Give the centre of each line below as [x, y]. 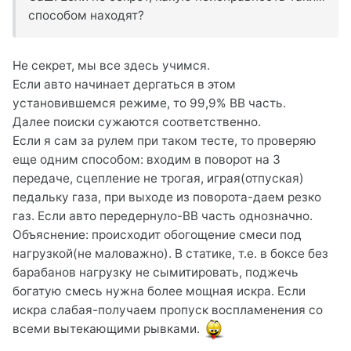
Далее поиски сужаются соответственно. [137, 121]
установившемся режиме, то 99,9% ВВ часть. [149, 103]
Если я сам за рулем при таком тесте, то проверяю [165, 140]
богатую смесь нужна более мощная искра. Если [159, 291]
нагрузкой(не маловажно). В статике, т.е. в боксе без [170, 253]
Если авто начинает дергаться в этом [124, 84]
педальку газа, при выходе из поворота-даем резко [167, 197]
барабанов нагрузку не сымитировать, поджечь [156, 272]
